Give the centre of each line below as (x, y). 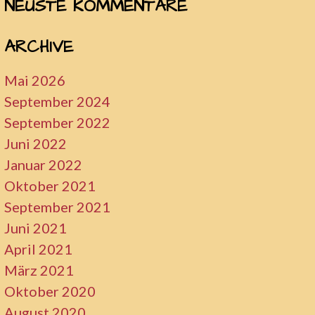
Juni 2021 (36, 227)
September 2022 (58, 122)
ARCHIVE (39, 47)
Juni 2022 (36, 143)
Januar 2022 (44, 164)
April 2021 (39, 249)
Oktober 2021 (50, 185)
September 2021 (58, 206)
